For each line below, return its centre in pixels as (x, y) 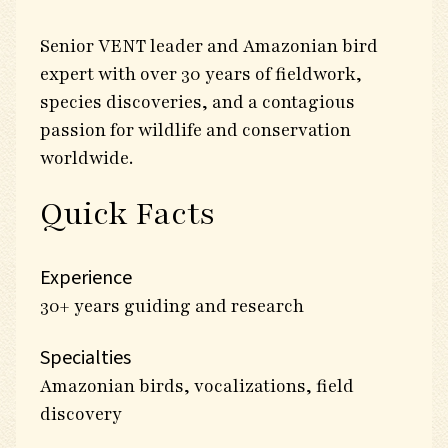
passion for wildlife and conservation (195, 130)
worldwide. (86, 158)
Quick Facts (127, 213)
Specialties (85, 358)
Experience (86, 278)
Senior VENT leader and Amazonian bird (209, 46)
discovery (81, 414)
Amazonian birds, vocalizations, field (197, 386)
